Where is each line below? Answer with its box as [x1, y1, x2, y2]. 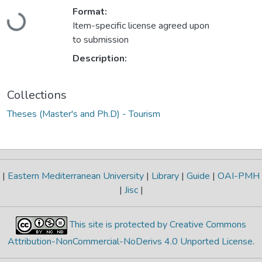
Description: [73, 52, 127, 65]
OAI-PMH [215, 169, 260, 182]
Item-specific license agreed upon [73, 19, 209, 33]
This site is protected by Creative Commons [67, 218, 246, 231]
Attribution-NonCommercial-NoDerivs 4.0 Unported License [8, 235, 253, 248]
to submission [73, 33, 129, 47]
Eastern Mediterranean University [5, 169, 146, 182]
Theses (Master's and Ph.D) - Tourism [7, 108, 160, 121]
